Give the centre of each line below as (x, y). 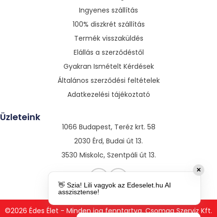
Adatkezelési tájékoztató (108, 94)
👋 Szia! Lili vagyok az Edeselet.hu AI (115, 185)
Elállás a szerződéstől (108, 52)
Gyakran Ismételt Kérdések (108, 66)
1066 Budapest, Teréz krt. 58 (108, 127)
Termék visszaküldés (108, 38)
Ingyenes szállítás (108, 10)
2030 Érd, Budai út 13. (108, 141)
